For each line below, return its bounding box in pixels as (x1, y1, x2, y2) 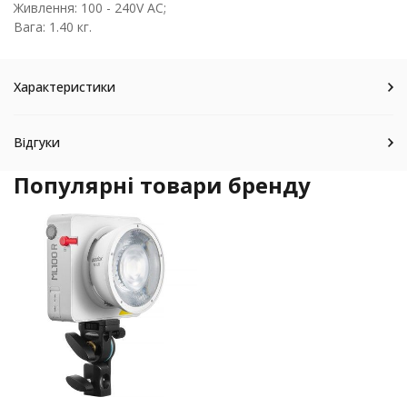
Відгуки (14, 134, 60, 151)
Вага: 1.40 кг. (14, 18, 92, 35)
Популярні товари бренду (14, 170, 311, 200)
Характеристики (14, 78, 115, 95)
